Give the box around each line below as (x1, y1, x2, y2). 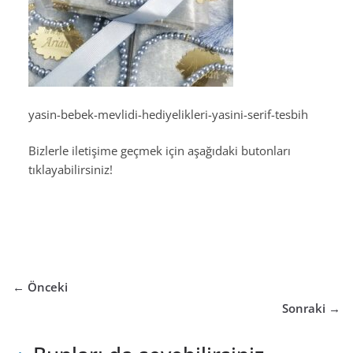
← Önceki (13, 279, 68, 295)
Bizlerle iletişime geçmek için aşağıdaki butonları (28, 143, 291, 158)
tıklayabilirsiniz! (28, 162, 113, 177)
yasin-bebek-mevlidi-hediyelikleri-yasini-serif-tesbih (28, 106, 308, 122)
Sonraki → (282, 300, 340, 316)
